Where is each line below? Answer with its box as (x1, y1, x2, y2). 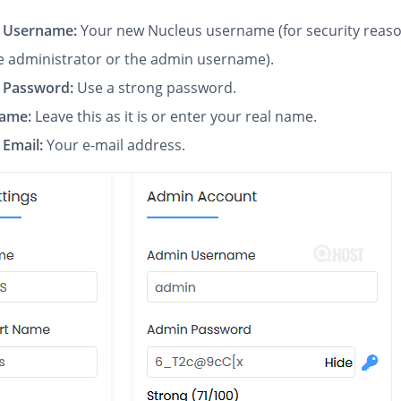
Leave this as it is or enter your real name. (31, 107, 318, 126)
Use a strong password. (77, 78, 237, 98)
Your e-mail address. (43, 135, 186, 155)
